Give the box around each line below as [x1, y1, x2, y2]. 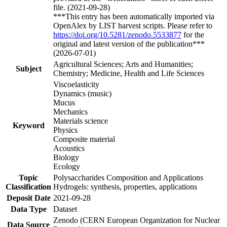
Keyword [12, 121, 45, 130]
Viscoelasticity [53, 80, 99, 89]
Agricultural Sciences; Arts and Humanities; [53, 59, 193, 68]
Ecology [53, 162, 80, 171]
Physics [53, 125, 78, 134]
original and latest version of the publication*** [53, 39, 205, 48]
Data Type [10, 204, 47, 213]
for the [181, 30, 204, 39]
